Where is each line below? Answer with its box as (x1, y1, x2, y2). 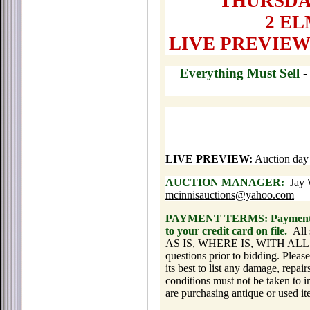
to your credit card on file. (165, 225, 287, 237)
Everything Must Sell (180, 66, 300, 80)
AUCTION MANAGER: (165, 176, 284, 188)
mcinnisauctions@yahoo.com (165, 189, 294, 201)
